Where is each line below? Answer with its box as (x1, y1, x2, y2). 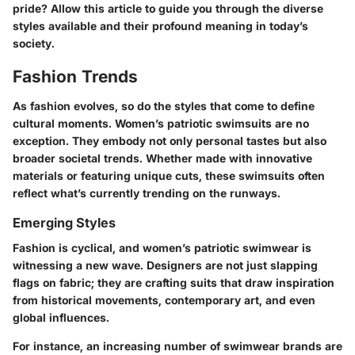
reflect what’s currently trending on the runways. (13, 186, 281, 200)
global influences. (13, 311, 109, 325)
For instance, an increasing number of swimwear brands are (13, 339, 342, 353)
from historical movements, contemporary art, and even (13, 293, 315, 307)
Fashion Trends (13, 66, 138, 86)
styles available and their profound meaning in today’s (13, 18, 308, 32)
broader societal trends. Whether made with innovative (13, 151, 312, 165)
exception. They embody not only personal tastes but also (13, 134, 326, 147)
